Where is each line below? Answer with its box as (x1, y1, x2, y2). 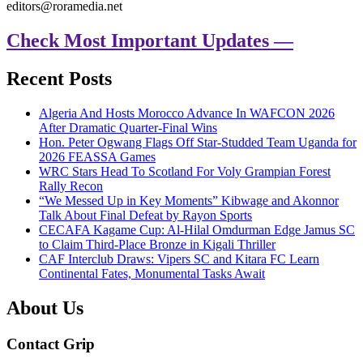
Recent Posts (6, 68, 112, 90)
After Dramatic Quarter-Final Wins (39, 121, 217, 135)
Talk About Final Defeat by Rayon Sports (39, 208, 252, 222)
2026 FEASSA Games (39, 150, 156, 164)
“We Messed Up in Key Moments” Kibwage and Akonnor (39, 194, 339, 207)
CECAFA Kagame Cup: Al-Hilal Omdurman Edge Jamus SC (39, 223, 355, 237)
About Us (6, 297, 83, 318)
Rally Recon (39, 179, 103, 193)
